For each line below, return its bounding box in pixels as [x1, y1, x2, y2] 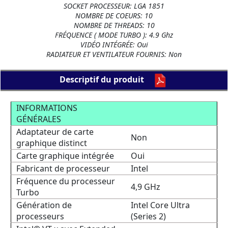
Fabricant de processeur [16, 163, 110, 174]
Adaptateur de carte [16, 126, 94, 137]
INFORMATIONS [16, 102, 77, 113]
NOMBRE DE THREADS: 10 [73, 20, 155, 30]
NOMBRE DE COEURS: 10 [75, 11, 153, 20]
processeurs [16, 211, 64, 222]
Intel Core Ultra [131, 199, 190, 211]
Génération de [16, 199, 72, 211]
